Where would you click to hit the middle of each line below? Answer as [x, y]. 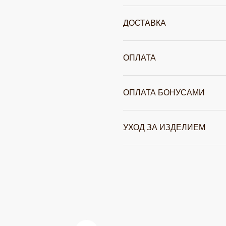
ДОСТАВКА [145, 23]
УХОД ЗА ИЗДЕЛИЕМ [164, 127]
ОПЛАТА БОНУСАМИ [164, 92]
